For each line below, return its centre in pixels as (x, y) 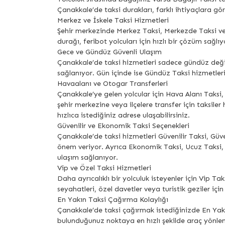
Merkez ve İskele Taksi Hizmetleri (113, 21)
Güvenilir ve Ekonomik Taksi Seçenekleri (123, 126)
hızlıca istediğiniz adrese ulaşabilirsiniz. (124, 116)
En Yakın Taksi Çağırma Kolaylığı (113, 200)
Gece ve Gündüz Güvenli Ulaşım (109, 52)
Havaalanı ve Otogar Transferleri (113, 84)
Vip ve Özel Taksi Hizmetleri (104, 168)
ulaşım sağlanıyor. (88, 158)
